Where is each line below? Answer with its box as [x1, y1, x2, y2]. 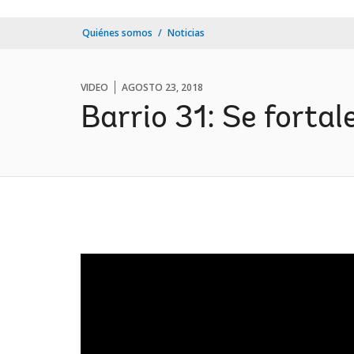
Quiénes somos [82, 26, 153, 40]
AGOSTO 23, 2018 [122, 81, 203, 94]
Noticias [168, 26, 205, 40]
